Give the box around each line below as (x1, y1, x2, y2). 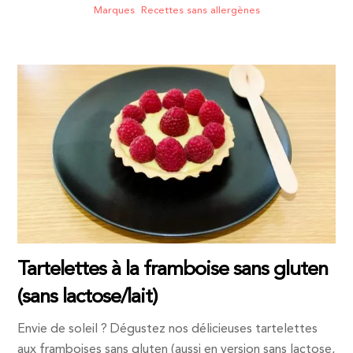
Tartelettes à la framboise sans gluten (17, 260, 328, 280)
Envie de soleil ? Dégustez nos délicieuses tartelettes (17, 323, 318, 336)
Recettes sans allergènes (140, 5, 260, 16)
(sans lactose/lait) (17, 288, 158, 307)
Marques (93, 5, 135, 16)
